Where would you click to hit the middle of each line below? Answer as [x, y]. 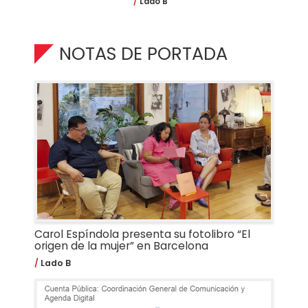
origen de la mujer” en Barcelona [121, 246]
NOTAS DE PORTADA [144, 54]
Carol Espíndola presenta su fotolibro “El [142, 234]
